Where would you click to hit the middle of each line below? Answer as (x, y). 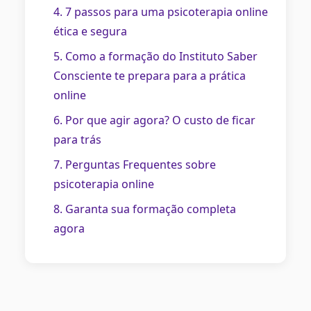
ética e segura (90, 32)
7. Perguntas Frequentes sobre (135, 165)
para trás (77, 140)
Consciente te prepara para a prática (150, 76)
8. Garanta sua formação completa (145, 209)
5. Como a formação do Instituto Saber (155, 57)
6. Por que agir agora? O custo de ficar (154, 120)
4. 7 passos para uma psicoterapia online (161, 12)
